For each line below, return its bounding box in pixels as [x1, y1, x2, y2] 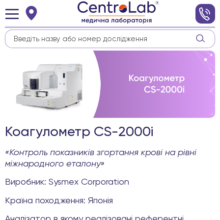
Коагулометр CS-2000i [5, 125, 153, 139]
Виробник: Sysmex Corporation [5, 178, 129, 187]
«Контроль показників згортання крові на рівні [5, 148, 196, 157]
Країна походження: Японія [5, 196, 113, 205]
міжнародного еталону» [5, 159, 105, 168]
